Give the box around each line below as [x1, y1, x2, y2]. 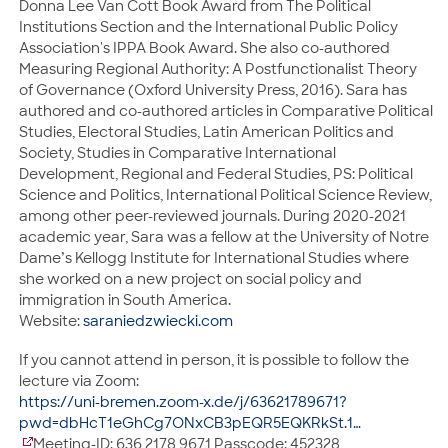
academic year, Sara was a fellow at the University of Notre [19, 227, 429, 246]
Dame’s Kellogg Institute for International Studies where [19, 248, 409, 267]
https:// [19, 392, 74, 411]
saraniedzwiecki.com [83, 311, 233, 330]
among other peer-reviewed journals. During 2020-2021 [19, 206, 406, 225]
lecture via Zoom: [19, 371, 139, 390]
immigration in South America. [19, 290, 231, 309]
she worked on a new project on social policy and [19, 269, 362, 288]
